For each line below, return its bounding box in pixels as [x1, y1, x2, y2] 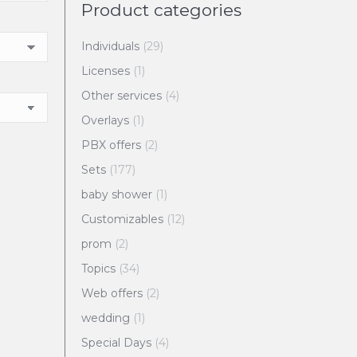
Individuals [80, 39, 139, 54]
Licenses [80, 64, 130, 79]
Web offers [80, 286, 143, 301]
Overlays [80, 113, 129, 128]
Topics [80, 261, 116, 277]
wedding [80, 311, 130, 326]
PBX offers [80, 138, 141, 153]
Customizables [80, 212, 163, 227]
